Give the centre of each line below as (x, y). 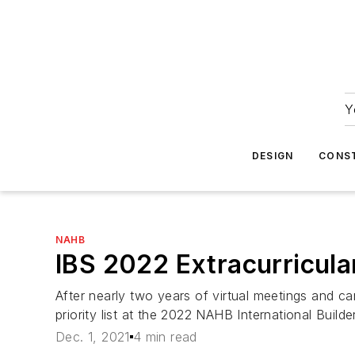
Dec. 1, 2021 (93, 337)
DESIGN (273, 156)
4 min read (165, 337)
